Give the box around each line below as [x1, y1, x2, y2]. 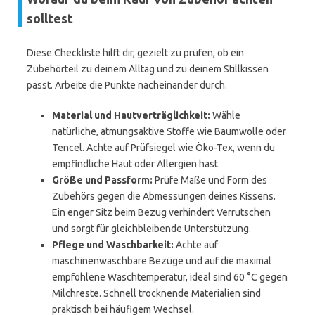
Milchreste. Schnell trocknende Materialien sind [52, 288, 261, 299]
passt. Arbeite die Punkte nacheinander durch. [27, 79, 227, 91]
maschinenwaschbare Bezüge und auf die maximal [52, 255, 271, 266]
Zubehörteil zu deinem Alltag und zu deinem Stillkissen [27, 63, 269, 75]
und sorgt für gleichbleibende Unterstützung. [52, 223, 251, 234]
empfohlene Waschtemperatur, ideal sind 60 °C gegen [52, 271, 288, 283]
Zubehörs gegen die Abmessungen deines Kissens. [52, 191, 276, 202]
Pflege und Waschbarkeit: [52, 239, 174, 250]
